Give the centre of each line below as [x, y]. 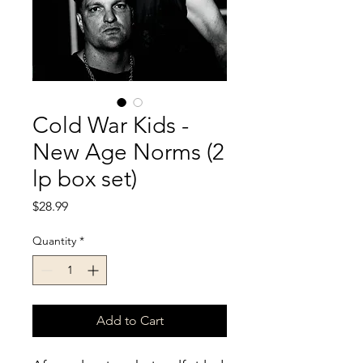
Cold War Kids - [111, 125]
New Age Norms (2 [128, 152]
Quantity [54, 240]
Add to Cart [130, 320]
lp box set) [85, 178]
